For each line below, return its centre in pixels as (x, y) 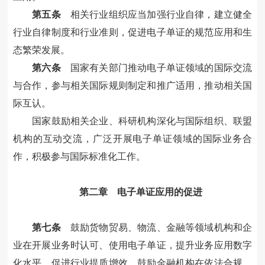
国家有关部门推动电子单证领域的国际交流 (156, 68)
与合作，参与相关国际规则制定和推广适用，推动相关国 (132, 86)
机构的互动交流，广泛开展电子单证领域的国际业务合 (132, 139)
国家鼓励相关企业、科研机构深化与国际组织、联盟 (142, 121)
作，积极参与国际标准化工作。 (79, 157)
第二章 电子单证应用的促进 (140, 192)
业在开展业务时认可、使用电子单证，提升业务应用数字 (132, 245)
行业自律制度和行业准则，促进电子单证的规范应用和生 (132, 33)
